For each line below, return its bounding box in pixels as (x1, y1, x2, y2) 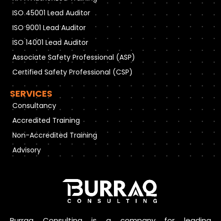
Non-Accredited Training (12, 130, 97, 141)
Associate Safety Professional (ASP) (12, 52, 135, 63)
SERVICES (10, 87, 52, 100)
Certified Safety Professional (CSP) (12, 67, 133, 77)
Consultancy (12, 101, 56, 111)
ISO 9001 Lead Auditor (12, 23, 86, 33)
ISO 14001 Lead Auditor (12, 37, 88, 48)
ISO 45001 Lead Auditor (12, 8, 90, 18)
